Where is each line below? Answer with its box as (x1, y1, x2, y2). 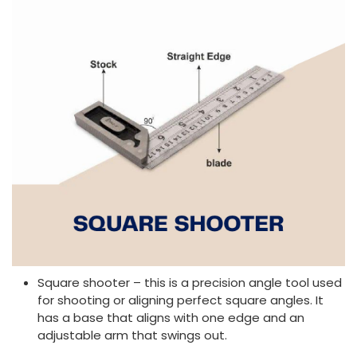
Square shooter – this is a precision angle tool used (37, 274, 342, 292)
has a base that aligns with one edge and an (37, 309, 304, 327)
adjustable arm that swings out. (37, 327, 227, 344)
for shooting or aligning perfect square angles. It (37, 292, 324, 309)
